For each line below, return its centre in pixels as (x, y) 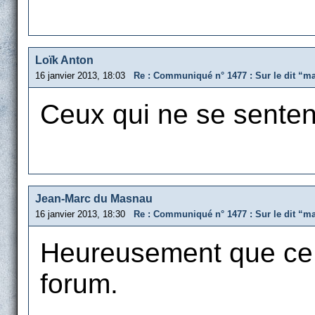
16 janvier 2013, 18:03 (84, 76)
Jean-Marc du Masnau (94, 199)
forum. (79, 284)
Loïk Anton (64, 60)
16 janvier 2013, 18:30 (84, 214)
